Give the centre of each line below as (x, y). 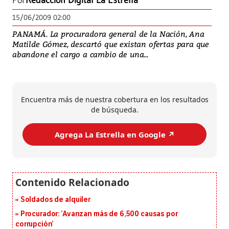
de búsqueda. (114, 110)
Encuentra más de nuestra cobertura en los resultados (114, 100)
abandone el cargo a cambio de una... (80, 54)
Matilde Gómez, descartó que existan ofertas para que (111, 44)
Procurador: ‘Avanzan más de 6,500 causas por (99, 214)
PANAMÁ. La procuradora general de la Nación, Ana (108, 34)
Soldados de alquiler (55, 200)
